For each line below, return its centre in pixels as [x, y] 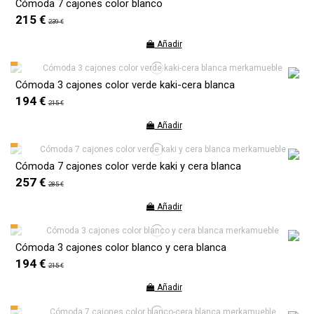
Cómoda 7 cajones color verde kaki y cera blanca [128, 166]
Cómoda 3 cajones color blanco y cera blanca [121, 247]
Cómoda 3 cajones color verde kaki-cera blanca [125, 85]
